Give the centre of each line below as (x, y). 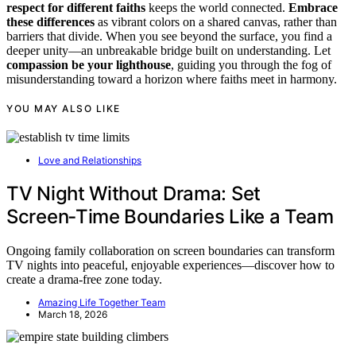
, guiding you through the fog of (251, 65)
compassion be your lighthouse (89, 65)
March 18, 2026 (73, 315)
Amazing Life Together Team (102, 303)
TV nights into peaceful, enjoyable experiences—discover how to (170, 265)
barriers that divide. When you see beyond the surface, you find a (169, 37)
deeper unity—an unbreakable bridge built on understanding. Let (168, 51)
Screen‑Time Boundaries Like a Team (170, 217)
